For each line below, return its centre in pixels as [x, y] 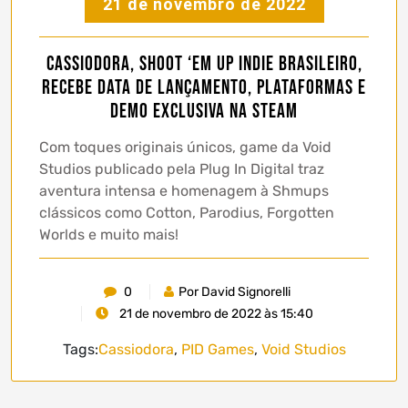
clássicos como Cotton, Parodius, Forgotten [187, 213]
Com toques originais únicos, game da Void [185, 148]
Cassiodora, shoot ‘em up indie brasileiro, [204, 65]
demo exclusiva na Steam [204, 112]
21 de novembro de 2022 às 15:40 [215, 314]
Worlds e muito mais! [109, 235]
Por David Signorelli [235, 292]
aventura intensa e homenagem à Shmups [184, 191]
